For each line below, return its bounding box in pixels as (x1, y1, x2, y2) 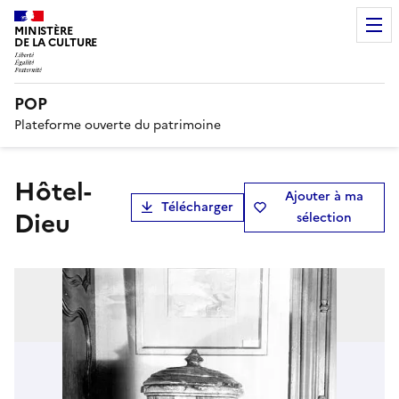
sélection (296, 208, 352, 227)
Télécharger (160, 197, 233, 216)
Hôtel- (14, 172, 36, 210)
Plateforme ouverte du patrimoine (14, 115, 221, 134)
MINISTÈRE (14, 22, 73, 39)
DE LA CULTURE (14, 34, 98, 51)
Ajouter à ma (284, 186, 363, 206)
